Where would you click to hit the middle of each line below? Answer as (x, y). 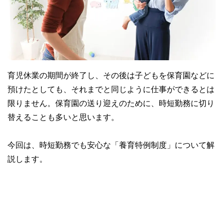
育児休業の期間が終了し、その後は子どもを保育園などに (111, 75)
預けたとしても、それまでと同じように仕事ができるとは (111, 89)
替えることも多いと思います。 (63, 117)
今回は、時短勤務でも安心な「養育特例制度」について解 (111, 145)
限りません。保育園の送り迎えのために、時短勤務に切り (111, 103)
